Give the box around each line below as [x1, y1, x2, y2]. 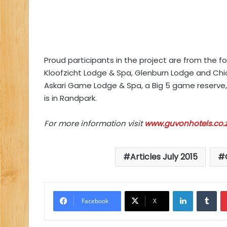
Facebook [82, 197, 108, 206]
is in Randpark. [44, 93, 97, 104]
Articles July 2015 [130, 151, 198, 163]
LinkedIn [193, 185, 219, 196]
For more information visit [44, 118, 144, 129]
